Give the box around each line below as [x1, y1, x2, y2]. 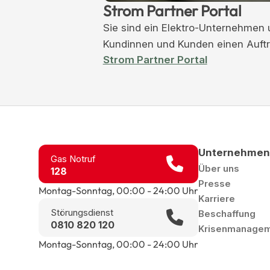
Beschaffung [198, 207, 256, 219]
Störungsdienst [51, 206, 113, 218]
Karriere [198, 192, 235, 204]
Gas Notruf [51, 152, 96, 165]
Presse [198, 177, 231, 189]
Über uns [198, 162, 239, 174]
